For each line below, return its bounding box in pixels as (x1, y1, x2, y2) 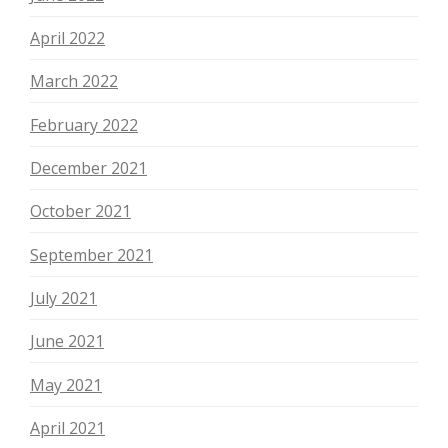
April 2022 (30, 26, 105, 49)
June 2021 (30, 330, 104, 353)
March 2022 (30, 70, 118, 93)
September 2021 (30, 243, 153, 266)
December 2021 (30, 156, 147, 179)
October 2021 (30, 200, 131, 223)
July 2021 (30, 286, 97, 309)
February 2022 (30, 113, 138, 136)
